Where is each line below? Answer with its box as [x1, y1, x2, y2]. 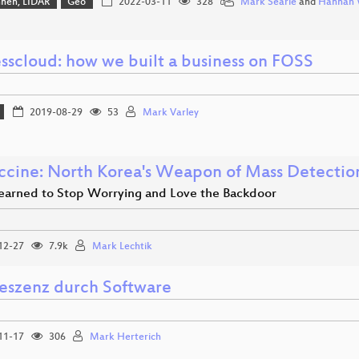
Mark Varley [142, 107, 199, 119]
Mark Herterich [90, 331, 161, 343]
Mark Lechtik [92, 240, 152, 252]
